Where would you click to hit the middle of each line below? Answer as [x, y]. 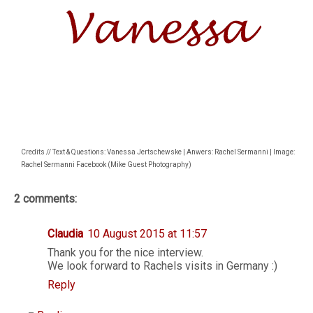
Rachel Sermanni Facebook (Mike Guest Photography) [108, 165]
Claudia [65, 234]
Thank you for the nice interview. [125, 253]
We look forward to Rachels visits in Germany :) [162, 266]
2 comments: [45, 199]
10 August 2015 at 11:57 [147, 234]
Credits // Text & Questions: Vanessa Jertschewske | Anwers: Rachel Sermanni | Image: [158, 152]
